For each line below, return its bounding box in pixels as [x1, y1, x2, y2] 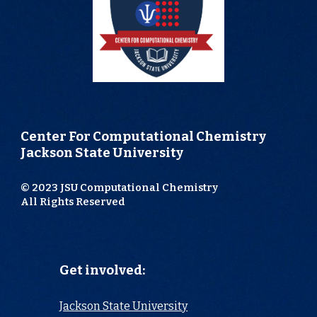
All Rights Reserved [21, 195, 126, 208]
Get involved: [59, 262, 146, 278]
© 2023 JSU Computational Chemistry [21, 180, 219, 194]
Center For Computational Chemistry [21, 128, 267, 144]
